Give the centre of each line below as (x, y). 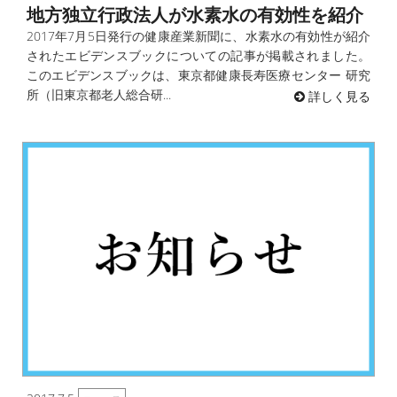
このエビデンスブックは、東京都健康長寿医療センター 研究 (198, 74)
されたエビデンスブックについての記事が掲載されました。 (198, 55)
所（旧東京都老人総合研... (99, 94)
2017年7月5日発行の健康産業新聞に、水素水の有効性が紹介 (198, 35)
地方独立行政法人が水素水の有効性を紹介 (195, 14)
